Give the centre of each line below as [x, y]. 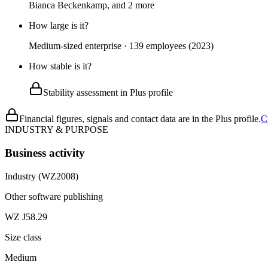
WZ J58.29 [26, 217]
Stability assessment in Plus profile [108, 93]
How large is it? [59, 26]
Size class [23, 237]
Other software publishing [54, 196]
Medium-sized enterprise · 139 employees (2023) [121, 46]
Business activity [45, 153]
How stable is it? [60, 66]
